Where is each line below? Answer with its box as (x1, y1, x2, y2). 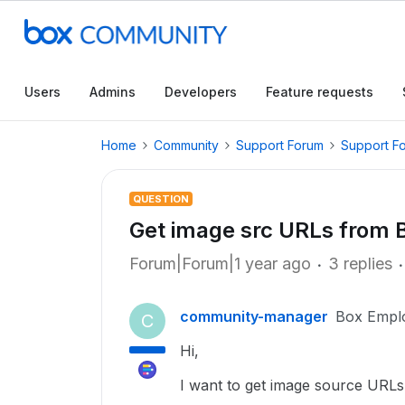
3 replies (328, 254, 392, 273)
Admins (89, 84, 136, 99)
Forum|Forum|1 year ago (129, 254, 311, 273)
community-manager (180, 307, 328, 325)
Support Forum (236, 137, 324, 153)
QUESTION (133, 193, 189, 205)
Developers (165, 84, 237, 99)
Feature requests (266, 84, 373, 99)
